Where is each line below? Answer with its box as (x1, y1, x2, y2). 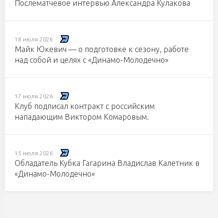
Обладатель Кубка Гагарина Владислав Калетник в (15, 159, 200, 167)
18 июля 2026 (15, 36, 53, 43)
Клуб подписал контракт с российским (15, 102, 155, 110)
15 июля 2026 (15, 150, 53, 157)
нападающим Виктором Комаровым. (15, 112, 149, 121)
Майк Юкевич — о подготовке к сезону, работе (15, 45, 189, 54)
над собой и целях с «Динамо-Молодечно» (15, 55, 168, 64)
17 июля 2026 (15, 93, 53, 100)
